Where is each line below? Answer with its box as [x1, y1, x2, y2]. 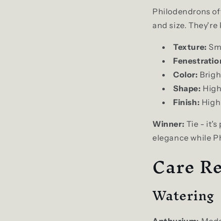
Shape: [173, 83, 201, 93]
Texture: [173, 41, 207, 52]
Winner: [152, 118, 185, 129]
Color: [173, 69, 198, 79]
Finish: [173, 97, 200, 107]
